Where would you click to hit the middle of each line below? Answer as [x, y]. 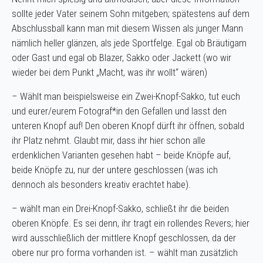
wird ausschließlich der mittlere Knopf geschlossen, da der [124, 238]
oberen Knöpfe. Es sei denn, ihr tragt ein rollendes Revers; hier [131, 223]
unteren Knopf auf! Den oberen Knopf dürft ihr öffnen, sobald [128, 126]
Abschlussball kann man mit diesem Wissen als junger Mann [127, 28]
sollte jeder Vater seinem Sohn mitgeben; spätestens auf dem [131, 14]
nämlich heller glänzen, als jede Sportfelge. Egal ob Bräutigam [129, 43]
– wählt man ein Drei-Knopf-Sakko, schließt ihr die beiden [120, 209]
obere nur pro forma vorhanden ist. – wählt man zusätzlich [125, 253]
